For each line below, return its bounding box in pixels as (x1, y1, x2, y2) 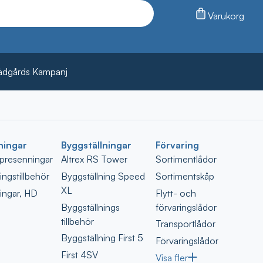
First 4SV (60, 249, 98, 261)
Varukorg (208, 10, 244, 22)
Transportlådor (155, 218, 215, 230)
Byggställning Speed (60, 170, 145, 182)
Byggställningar (60, 139, 131, 151)
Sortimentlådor (155, 153, 217, 165)
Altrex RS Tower (60, 153, 127, 165)
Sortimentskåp (155, 170, 214, 182)
